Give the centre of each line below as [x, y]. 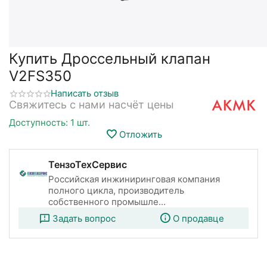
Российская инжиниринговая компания [134, 179]
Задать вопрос [84, 218]
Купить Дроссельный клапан [110, 59]
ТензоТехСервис [88, 165]
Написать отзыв [85, 93]
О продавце [198, 218]
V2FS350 [40, 76]
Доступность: [38, 123]
